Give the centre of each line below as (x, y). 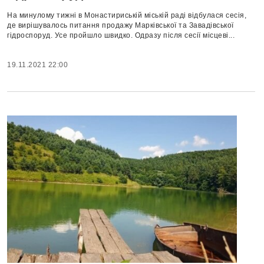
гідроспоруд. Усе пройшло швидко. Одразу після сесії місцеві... (121, 36)
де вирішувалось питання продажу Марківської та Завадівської (121, 26)
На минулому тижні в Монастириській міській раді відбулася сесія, (127, 16)
